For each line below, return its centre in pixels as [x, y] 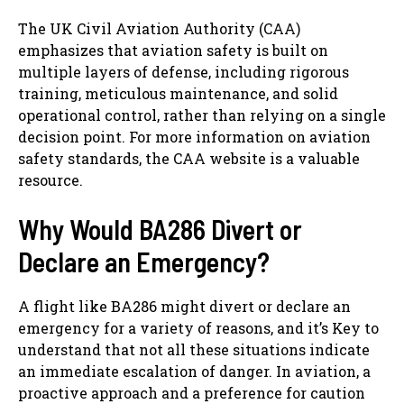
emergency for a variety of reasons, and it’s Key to [198, 327]
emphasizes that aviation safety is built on [173, 50]
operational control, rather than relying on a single [202, 115]
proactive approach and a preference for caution [192, 392]
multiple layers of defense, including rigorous [184, 71]
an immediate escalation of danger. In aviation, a [194, 371]
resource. [50, 179]
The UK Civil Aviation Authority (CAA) [159, 28]
